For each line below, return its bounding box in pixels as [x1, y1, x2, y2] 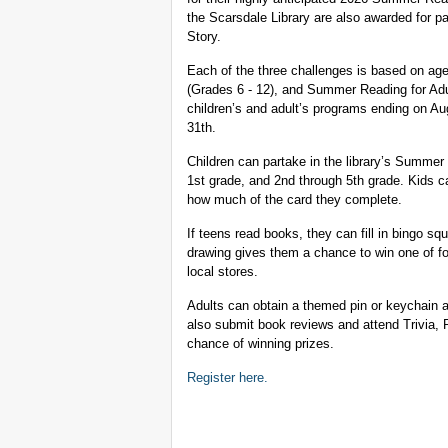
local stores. [187, 264, 258, 280]
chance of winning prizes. [187, 336, 334, 352]
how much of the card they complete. [187, 192, 402, 208]
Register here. [187, 370, 268, 386]
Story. [187, 29, 221, 45]
